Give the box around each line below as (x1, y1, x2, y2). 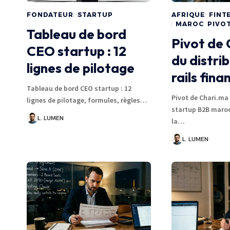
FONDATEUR (27, 11, 73, 19)
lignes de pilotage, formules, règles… (27, 95, 147, 105)
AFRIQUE (171, 11, 205, 19)
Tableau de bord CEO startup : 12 (27, 84, 131, 93)
